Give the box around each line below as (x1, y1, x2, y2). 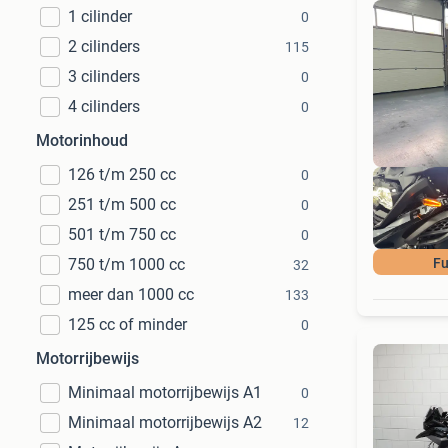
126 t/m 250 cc (68, 165, 176, 184)
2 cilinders (68, 37, 140, 56)
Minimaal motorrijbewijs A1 (68, 383, 262, 402)
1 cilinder (68, 7, 132, 26)
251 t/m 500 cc (68, 195, 176, 214)
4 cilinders (68, 97, 140, 116)
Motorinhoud (36, 131, 128, 150)
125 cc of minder (68, 315, 187, 334)
